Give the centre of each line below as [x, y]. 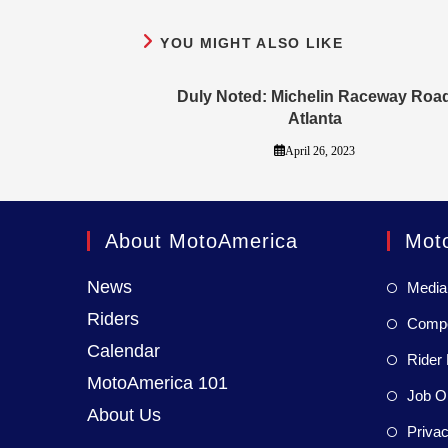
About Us [124, 414]
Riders [113, 318]
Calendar [123, 350]
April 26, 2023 [319, 150]
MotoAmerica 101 [157, 382]
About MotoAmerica [201, 240]
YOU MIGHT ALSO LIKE [252, 42]
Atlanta [314, 118]
